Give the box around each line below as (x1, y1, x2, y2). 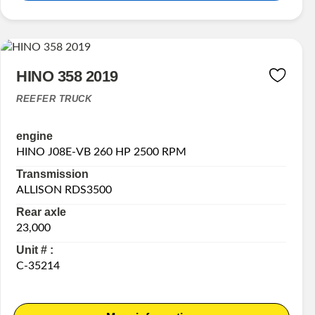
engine (16, 130, 53, 143)
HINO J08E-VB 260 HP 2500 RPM (16, 146, 187, 158)
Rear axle (16, 206, 67, 219)
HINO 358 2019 (16, 67, 118, 86)
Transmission (16, 168, 89, 181)
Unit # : (16, 244, 54, 257)
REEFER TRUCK (16, 94, 92, 105)
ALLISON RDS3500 (16, 184, 112, 196)
